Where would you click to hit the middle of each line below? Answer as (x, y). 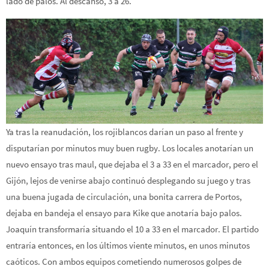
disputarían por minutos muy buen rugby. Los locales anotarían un (130, 148)
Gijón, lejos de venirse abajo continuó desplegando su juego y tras (128, 181)
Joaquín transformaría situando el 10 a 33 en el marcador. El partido (132, 229)
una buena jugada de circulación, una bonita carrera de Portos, (124, 197)
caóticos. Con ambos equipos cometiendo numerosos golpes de (124, 262)
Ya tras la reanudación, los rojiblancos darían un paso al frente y (125, 132)
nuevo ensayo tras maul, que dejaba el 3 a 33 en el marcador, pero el (132, 165)
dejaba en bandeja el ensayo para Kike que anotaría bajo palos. (124, 213)
